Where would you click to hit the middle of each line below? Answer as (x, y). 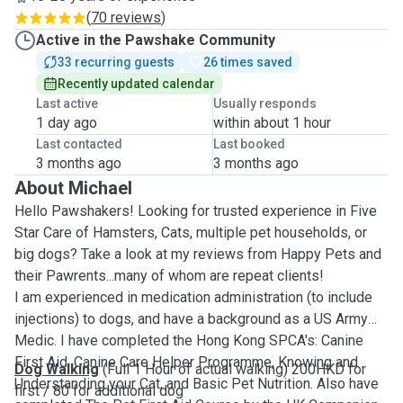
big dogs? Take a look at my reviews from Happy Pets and (198, 254)
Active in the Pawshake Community (156, 40)
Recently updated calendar (136, 84)
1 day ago (67, 123)
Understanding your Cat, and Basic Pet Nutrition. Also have (166, 384)
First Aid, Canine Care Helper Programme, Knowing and (186, 362)
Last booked (249, 144)
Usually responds (264, 103)
